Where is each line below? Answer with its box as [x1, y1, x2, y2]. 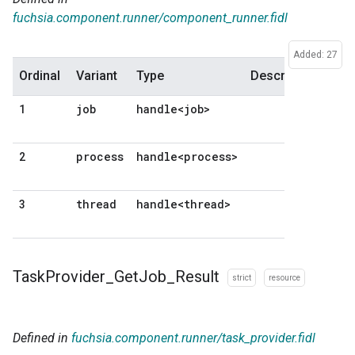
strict [232, 273, 251, 282]
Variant [76, 68, 117, 84]
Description [250, 68, 318, 84]
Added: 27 [293, 49, 338, 61]
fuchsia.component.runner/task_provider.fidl [71, 330, 315, 345]
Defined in [13, 330, 71, 345]
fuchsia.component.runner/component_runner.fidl [13, 10, 288, 26]
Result [175, 267, 223, 287]
